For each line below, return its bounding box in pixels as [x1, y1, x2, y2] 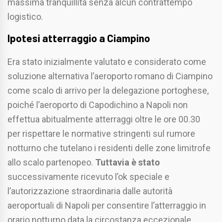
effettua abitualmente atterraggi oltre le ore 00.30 [7, 114, 200, 125]
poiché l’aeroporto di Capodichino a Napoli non [7, 100, 188, 111]
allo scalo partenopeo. [7, 157, 95, 168]
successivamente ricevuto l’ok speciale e [7, 171, 169, 182]
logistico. [7, 11, 43, 22]
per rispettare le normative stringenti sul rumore [7, 128, 195, 139]
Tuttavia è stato [95, 157, 160, 168]
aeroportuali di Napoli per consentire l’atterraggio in [7, 200, 206, 211]
